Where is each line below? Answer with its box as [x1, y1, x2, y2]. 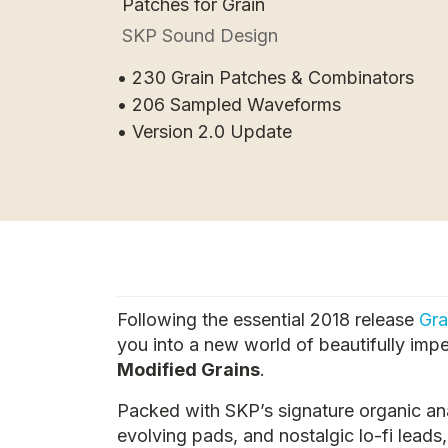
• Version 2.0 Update [117, 121, 292, 142]
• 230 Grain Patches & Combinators [117, 67, 414, 88]
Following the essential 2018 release [117, 309, 419, 330]
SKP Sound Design [122, 25, 278, 46]
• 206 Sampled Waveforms [117, 94, 341, 115]
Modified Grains [117, 359, 260, 380]
